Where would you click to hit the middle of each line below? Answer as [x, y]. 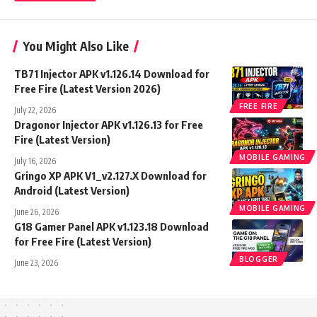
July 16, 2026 [35, 161]
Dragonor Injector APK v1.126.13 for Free [109, 124]
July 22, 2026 [35, 110]
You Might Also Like [76, 46]
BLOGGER [259, 259]
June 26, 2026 [36, 212]
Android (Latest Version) [72, 190]
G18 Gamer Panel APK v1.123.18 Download [111, 226]
